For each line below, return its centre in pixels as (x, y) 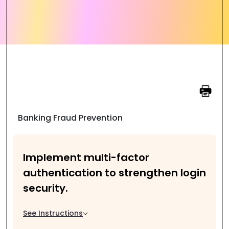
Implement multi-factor (86, 157)
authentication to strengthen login (114, 173)
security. (45, 188)
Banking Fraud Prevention (70, 118)
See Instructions (53, 213)
